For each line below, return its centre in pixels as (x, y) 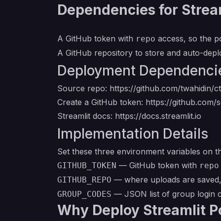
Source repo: (83, 88)
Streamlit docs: (86, 116)
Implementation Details (133, 134)
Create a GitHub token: (101, 102)
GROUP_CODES (84, 194)
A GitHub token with (96, 38)
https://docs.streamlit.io (158, 116)
